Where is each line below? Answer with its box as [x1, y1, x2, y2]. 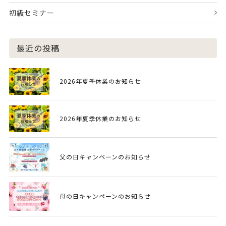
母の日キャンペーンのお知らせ [59, 192, 151, 200]
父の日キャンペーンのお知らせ [59, 152, 151, 161]
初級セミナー [9, 8, 54, 18]
